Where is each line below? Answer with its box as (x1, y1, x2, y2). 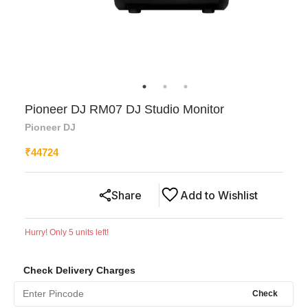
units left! (74, 227, 109, 237)
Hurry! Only (25, 227, 69, 237)
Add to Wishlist (180, 188, 258, 202)
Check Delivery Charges (23, 264, 135, 276)
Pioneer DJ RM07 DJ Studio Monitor (25, 102, 224, 116)
